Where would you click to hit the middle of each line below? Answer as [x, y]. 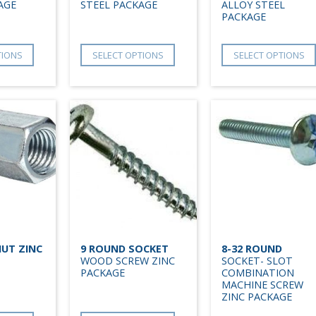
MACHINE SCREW [262, 284]
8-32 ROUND [252, 248]
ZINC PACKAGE [257, 296]
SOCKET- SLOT [257, 260]
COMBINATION [258, 272]
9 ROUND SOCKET [124, 248]
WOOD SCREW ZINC [128, 260]
